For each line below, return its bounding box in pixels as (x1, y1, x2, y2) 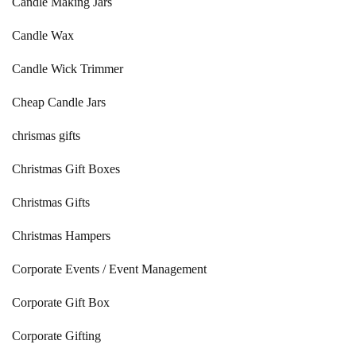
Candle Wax (12, 29, 74, 42)
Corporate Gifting (12, 329, 101, 342)
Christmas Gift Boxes (12, 162, 120, 176)
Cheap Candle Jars (12, 95, 106, 109)
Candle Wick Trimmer (12, 62, 123, 75)
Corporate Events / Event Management (12, 262, 207, 276)
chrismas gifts (12, 129, 80, 142)
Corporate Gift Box (12, 296, 110, 309)
